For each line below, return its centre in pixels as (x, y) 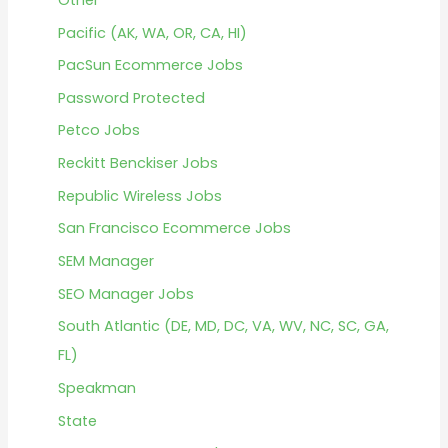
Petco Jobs (98, 130)
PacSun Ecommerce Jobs (150, 65)
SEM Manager (105, 261)
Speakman (96, 387)
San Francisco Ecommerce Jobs (174, 228)
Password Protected (131, 97)
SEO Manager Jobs (125, 293)
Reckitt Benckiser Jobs (137, 163)
